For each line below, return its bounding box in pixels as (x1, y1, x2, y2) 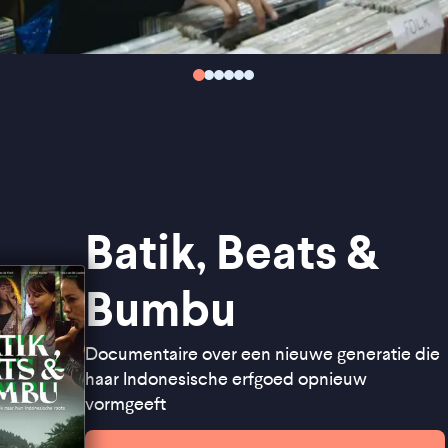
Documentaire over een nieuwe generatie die (84, 344, 440, 365)
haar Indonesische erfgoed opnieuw (84, 369, 367, 390)
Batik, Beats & (84, 224, 379, 281)
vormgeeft (84, 394, 166, 415)
